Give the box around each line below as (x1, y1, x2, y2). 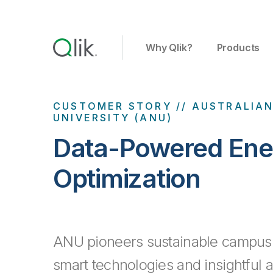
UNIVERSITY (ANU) (53, 111, 173, 124)
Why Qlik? (146, 41, 193, 54)
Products (216, 41, 260, 54)
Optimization (53, 162, 200, 194)
